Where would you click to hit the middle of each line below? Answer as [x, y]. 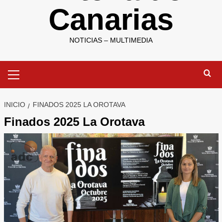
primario [28, 77]
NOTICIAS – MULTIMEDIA [111, 40]
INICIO [14, 105]
